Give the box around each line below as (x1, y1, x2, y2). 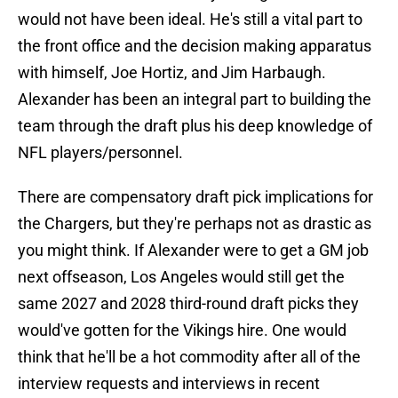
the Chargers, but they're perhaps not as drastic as (18, 214, 371, 234)
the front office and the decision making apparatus (18, 36, 371, 56)
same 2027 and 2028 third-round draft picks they (18, 294, 359, 314)
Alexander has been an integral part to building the (18, 90, 371, 109)
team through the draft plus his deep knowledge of (18, 116, 372, 136)
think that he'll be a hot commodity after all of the (18, 347, 361, 367)
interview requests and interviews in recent (18, 374, 320, 394)
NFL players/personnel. (18, 143, 183, 163)
